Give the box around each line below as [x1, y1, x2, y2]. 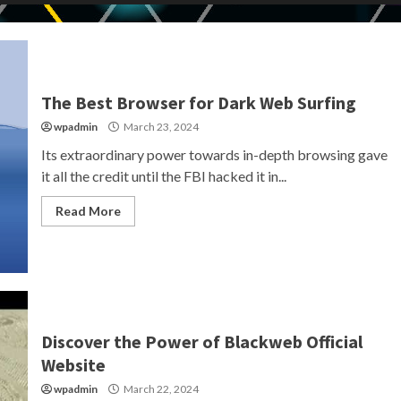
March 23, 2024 [121, 120, 199, 133]
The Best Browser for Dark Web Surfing [40, 91, 356, 114]
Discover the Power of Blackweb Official [40, 330, 363, 353]
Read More [55, 203, 121, 218]
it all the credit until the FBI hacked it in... [40, 167, 286, 184]
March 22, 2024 [121, 382, 199, 396]
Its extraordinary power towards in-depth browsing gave [40, 146, 388, 163]
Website [40, 354, 106, 376]
